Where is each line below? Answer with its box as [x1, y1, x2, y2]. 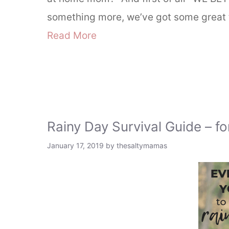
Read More [47, 29, 97, 41]
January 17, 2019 [47, 141, 104, 150]
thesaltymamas [117, 141, 167, 150]
